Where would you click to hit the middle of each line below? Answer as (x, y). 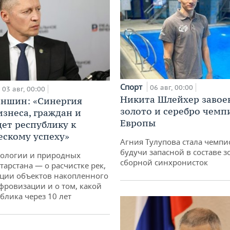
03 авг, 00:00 (24, 89)
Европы (138, 123)
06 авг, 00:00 (171, 88)
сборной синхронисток (164, 162)
